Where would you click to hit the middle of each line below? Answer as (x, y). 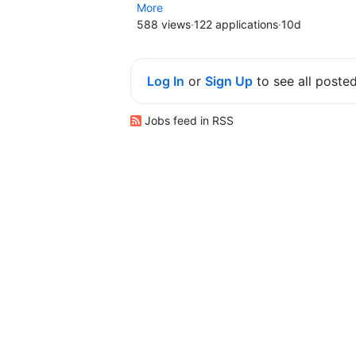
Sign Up (229, 81)
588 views (164, 24)
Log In (166, 81)
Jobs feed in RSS (188, 120)
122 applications (236, 24)
